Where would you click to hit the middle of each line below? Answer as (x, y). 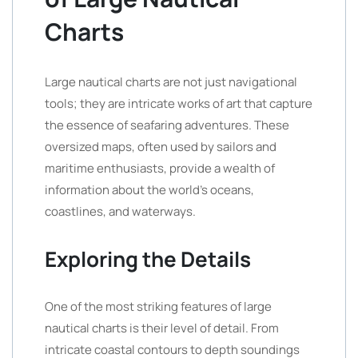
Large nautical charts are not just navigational (171, 82)
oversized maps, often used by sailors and (161, 147)
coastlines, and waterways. (120, 211)
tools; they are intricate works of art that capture (179, 103)
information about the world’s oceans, (149, 190)
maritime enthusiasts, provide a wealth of (160, 168)
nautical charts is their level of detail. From (162, 328)
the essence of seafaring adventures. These (167, 125)
